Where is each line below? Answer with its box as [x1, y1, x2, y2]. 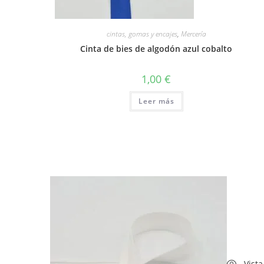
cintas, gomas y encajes [106, 28, 177, 39]
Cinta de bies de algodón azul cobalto [80, 42, 233, 54]
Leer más [138, 95, 174, 106]
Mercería [180, 28, 206, 39]
